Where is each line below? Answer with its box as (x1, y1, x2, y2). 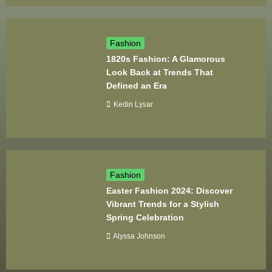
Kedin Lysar (114, 100, 154, 109)
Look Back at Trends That (106, 67, 214, 77)
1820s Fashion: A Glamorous (106, 54, 226, 64)
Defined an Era (106, 81, 168, 90)
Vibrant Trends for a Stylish (106, 199, 220, 209)
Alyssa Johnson (113, 231, 166, 240)
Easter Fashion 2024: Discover (106, 186, 233, 195)
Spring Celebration (106, 212, 185, 222)
